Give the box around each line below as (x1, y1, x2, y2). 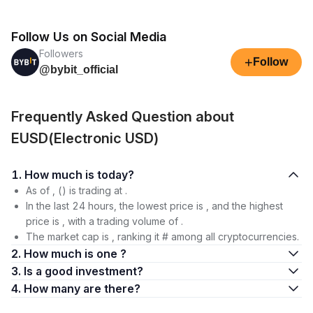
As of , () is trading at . (26, 184, 127, 196)
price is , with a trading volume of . (26, 215, 183, 227)
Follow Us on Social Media (11, 29, 166, 44)
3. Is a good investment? (36, 264, 143, 278)
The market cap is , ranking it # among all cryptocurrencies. (26, 231, 299, 242)
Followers (39, 48, 83, 59)
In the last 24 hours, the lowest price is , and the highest (26, 200, 283, 212)
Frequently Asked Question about (11, 108, 234, 125)
